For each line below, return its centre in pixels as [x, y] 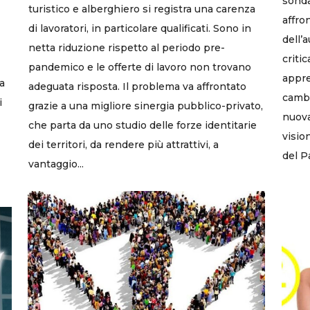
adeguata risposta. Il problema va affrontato [137, 86]
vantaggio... [56, 164]
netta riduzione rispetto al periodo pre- [127, 47]
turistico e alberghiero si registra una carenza [142, 9]
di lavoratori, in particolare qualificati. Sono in [140, 28]
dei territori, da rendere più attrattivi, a [124, 144]
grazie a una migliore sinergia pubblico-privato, [146, 106]
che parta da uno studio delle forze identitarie [143, 125]
